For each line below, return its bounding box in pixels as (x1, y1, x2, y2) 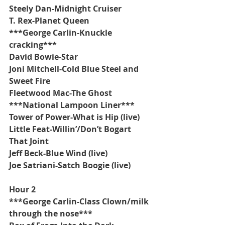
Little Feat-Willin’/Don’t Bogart (9, 123, 133, 135)
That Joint (9, 135, 49, 147)
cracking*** (9, 39, 57, 50)
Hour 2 (9, 183, 36, 195)
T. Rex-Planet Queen (9, 15, 89, 26)
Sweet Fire (9, 75, 50, 86)
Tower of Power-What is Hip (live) (9, 111, 140, 123)
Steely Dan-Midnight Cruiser (9, 3, 122, 14)
